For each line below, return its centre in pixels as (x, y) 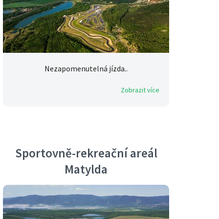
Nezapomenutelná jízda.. (86, 69)
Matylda (86, 169)
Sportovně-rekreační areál (86, 153)
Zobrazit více (140, 90)
